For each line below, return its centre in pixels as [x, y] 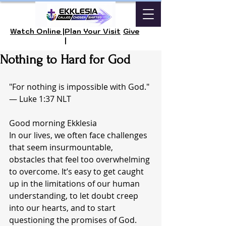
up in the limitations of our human [75, 184]
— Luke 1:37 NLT [40, 99]
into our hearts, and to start [63, 208]
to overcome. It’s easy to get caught [77, 172]
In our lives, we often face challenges [79, 135]
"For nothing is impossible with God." [80, 87]
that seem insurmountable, [62, 147]
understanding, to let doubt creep [75, 196]
